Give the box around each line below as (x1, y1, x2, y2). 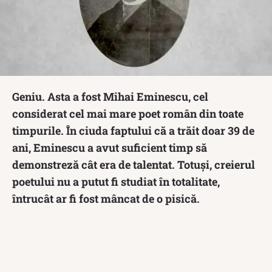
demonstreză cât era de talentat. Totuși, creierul (12, 157, 255, 172)
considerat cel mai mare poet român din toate (12, 106, 243, 121)
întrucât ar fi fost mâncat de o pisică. (12, 191, 200, 206)
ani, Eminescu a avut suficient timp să (12, 140, 207, 155)
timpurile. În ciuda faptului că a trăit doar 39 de (12, 123, 254, 138)
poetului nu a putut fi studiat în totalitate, (12, 174, 220, 189)
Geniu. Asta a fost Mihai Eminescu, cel (12, 89, 208, 104)
